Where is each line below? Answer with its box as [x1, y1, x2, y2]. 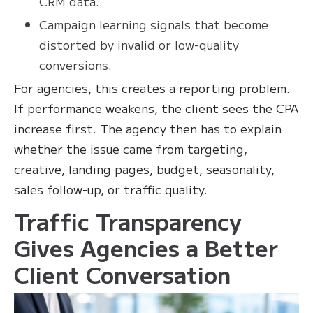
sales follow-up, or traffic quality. [14, 180, 208, 198]
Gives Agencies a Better [14, 231, 278, 263]
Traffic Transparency [14, 204, 242, 237]
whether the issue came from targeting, [14, 139, 247, 157]
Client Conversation [14, 257, 231, 290]
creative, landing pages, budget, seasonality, [14, 159, 275, 177]
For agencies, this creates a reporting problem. [14, 78, 290, 96]
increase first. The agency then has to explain [14, 119, 282, 137]
